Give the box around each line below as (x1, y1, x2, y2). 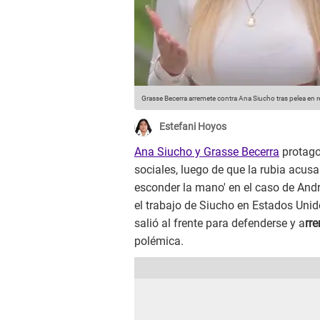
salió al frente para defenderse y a (134, 216, 305, 231)
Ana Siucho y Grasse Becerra (134, 145, 279, 159)
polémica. (134, 234, 184, 249)
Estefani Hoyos (159, 121, 226, 133)
